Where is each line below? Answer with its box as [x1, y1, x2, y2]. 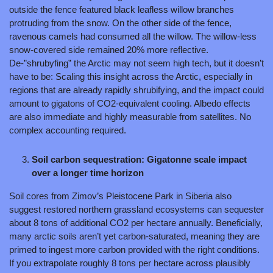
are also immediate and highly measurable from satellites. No [9, 111, 251, 122]
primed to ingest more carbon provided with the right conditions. [9, 244, 260, 255]
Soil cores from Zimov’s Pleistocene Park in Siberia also [9, 190, 232, 201]
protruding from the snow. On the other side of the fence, [9, 17, 232, 28]
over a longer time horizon [32, 167, 144, 178]
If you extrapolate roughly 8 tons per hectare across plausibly [9, 257, 250, 268]
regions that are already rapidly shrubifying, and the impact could [9, 84, 264, 95]
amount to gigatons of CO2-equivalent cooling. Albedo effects [9, 97, 250, 108]
